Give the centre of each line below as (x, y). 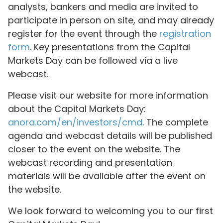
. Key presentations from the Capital (110, 47)
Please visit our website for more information (108, 95)
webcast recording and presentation (90, 163)
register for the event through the (84, 34)
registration (185, 34)
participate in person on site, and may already (111, 20)
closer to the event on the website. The (94, 149)
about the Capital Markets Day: (77, 109)
